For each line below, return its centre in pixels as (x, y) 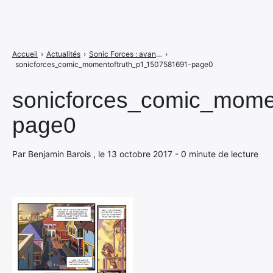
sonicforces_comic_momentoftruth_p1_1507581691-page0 (114, 64)
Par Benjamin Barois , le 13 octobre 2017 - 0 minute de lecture (135, 154)
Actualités (63, 54)
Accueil (25, 54)
